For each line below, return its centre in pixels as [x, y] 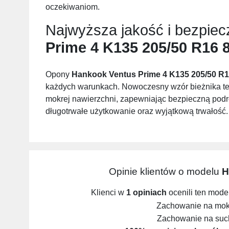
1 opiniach [146, 193]
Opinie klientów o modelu [165, 171]
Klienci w [108, 193]
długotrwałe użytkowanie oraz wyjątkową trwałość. [137, 111]
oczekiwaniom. [73, 7]
